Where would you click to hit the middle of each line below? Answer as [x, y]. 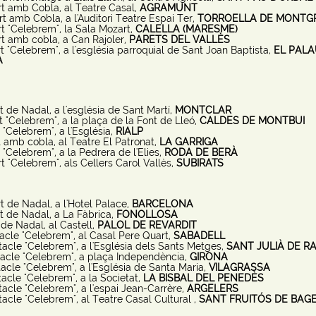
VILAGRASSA [239, 267]
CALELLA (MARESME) [186, 29]
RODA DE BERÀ [201, 152]
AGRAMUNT [168, 8]
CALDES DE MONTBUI [252, 121]
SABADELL [199, 236]
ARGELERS [212, 288]
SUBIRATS [200, 163]
